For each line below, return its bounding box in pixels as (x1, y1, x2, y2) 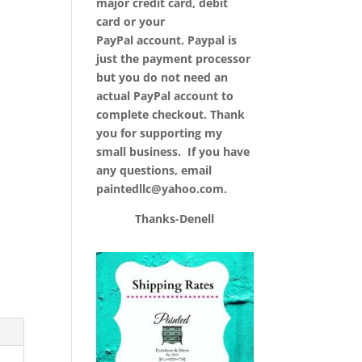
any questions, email (96, 162, 213, 178)
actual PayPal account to (96, 88, 234, 103)
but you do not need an (96, 69, 229, 85)
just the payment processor (96, 51, 251, 66)
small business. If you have (96, 144, 250, 159)
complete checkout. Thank (96, 107, 246, 122)
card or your (96, 14, 166, 29)
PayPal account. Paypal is (96, 32, 238, 48)
